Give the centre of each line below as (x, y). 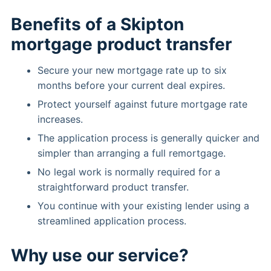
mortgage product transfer (121, 44)
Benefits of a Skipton (97, 24)
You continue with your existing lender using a (143, 206)
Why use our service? (100, 255)
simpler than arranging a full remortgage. (132, 153)
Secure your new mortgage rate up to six (132, 70)
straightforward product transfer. (113, 187)
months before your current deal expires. (131, 85)
